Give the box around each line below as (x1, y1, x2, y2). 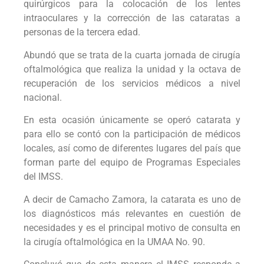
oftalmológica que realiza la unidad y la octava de (24, 63, 240, 75)
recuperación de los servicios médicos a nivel (24, 77, 240, 89)
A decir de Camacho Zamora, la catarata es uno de (24, 193, 240, 205)
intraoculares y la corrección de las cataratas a (24, 12, 240, 24)
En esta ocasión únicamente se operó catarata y (24, 114, 240, 126)
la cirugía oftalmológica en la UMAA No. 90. (24, 236, 205, 247)
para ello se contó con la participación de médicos (24, 128, 240, 140)
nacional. (24, 91, 62, 103)
